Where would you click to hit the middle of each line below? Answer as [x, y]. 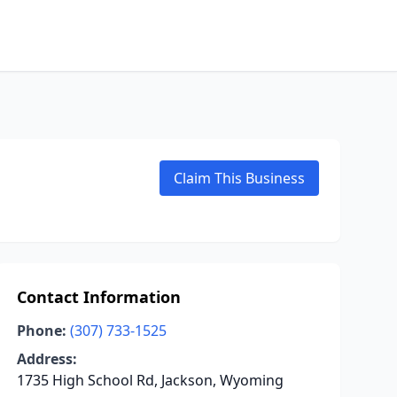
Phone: [41, 331]
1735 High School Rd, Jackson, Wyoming [150, 380]
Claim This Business [239, 178]
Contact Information [98, 297]
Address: [47, 359]
